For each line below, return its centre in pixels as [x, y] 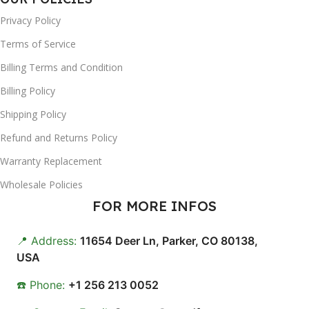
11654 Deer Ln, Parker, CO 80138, [169, 240]
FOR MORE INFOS [154, 206]
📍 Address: [47, 240]
